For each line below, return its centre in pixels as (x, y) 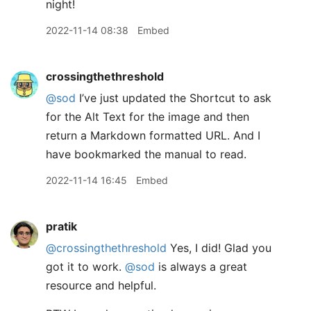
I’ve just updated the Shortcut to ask (174, 98)
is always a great (201, 267)
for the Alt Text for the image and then (148, 117)
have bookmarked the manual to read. (146, 154)
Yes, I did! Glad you (219, 248)
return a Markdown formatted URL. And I (153, 135)
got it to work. (85, 267)
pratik (61, 226)
